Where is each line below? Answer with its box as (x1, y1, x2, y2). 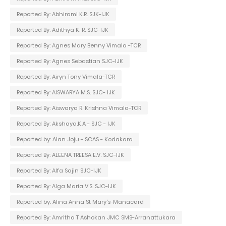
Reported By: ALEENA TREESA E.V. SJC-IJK (17, 150, 124, 159)
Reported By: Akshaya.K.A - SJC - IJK (17, 119, 116, 128)
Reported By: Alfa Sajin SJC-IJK (17, 166, 101, 175)
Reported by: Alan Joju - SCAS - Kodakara (17, 135, 133, 143)
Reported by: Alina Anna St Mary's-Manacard (17, 197, 144, 206)
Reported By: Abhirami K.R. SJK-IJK (17, 10, 109, 18)
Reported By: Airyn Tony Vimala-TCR (17, 72, 115, 81)
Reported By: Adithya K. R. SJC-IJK (17, 25, 108, 34)
